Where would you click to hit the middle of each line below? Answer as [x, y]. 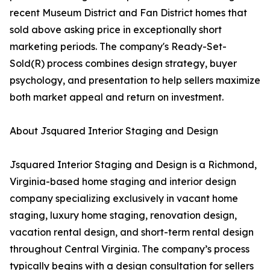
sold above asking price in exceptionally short [116, 30]
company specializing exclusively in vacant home [124, 199]
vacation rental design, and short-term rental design [132, 232]
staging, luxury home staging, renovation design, [123, 215]
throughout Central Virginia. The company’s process [130, 249]
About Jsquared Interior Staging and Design [114, 131]
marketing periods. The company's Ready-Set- [118, 47]
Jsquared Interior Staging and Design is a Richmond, [133, 165]
